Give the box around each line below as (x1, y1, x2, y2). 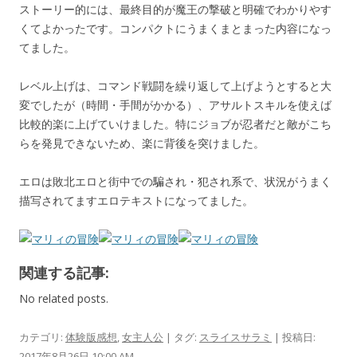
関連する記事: (19, 262, 109, 282)
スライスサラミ (199, 329, 272, 344)
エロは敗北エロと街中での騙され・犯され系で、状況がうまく (19, 173, 331, 189)
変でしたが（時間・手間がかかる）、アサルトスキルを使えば (19, 96, 331, 112)
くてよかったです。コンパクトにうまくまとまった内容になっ (19, 20, 331, 36)
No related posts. (19, 290, 108, 306)
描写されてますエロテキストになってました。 (19, 192, 253, 208)
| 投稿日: (272, 329, 316, 344)
